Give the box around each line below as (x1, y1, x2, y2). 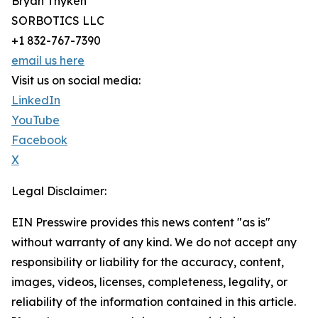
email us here (11, 53, 84, 68)
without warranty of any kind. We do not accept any (11, 235, 297, 250)
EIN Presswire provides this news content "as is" (11, 215, 270, 230)
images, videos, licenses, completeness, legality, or (11, 275, 287, 290)
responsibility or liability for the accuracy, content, (11, 255, 284, 270)
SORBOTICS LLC (11, 13, 104, 28)
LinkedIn (11, 93, 60, 108)
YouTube (11, 113, 60, 128)
